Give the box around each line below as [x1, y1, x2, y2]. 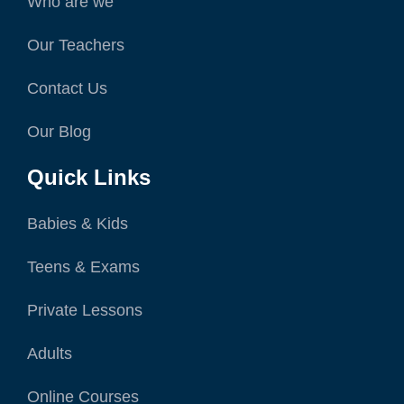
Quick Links [27, 165, 151, 190]
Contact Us [27, 79, 107, 98]
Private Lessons [27, 301, 142, 320]
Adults [27, 344, 72, 363]
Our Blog [27, 123, 91, 142]
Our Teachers [27, 36, 124, 55]
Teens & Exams [27, 258, 140, 277]
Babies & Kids [27, 215, 128, 234]
